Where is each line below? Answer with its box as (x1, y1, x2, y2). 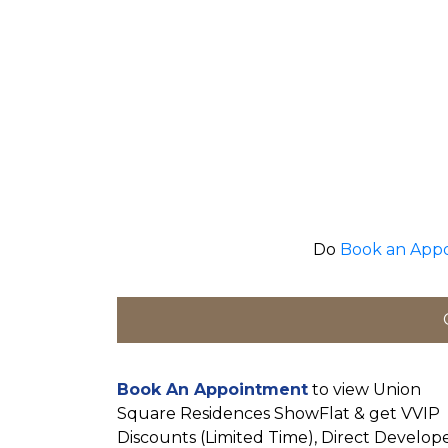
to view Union (308, 379, 421, 399)
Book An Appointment (117, 379, 308, 399)
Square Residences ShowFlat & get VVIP (117, 403, 440, 423)
